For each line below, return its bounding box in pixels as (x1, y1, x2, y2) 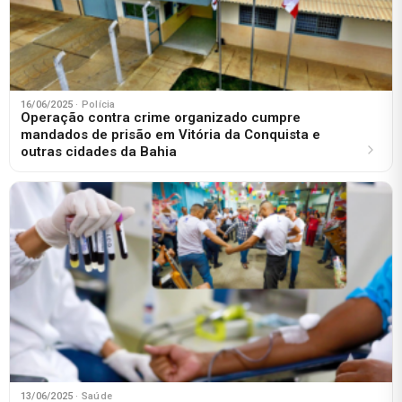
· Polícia (75, 99, 116, 111)
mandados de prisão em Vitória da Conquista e (21, 127, 320, 144)
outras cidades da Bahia (21, 144, 177, 161)
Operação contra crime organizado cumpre (21, 109, 301, 127)
